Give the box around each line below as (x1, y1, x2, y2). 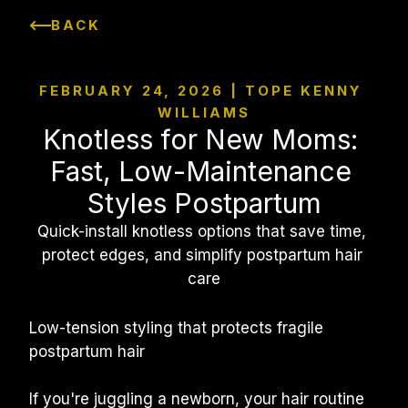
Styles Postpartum (87, 187, 321, 219)
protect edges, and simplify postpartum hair (41, 246, 362, 264)
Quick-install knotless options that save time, (37, 222, 366, 240)
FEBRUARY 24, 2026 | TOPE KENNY (39, 82, 362, 99)
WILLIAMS (158, 104, 250, 121)
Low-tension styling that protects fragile (29, 319, 323, 337)
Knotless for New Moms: (43, 123, 358, 156)
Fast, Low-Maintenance (49, 155, 352, 188)
